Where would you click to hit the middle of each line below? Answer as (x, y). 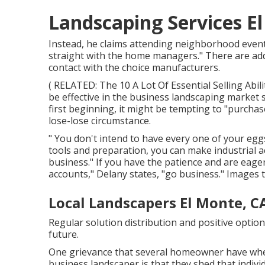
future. (64, 234)
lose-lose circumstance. (100, 121)
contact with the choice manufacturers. (134, 67)
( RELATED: (74, 85)
